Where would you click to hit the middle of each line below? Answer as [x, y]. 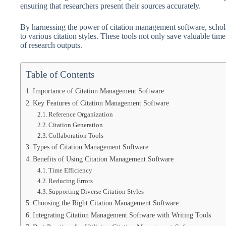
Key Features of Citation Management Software [101, 103]
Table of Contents [60, 74]
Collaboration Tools [76, 135]
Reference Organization [81, 114]
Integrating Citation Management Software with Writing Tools [122, 215]
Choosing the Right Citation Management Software [105, 203]
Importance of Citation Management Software [98, 91]
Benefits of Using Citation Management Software [103, 159]
